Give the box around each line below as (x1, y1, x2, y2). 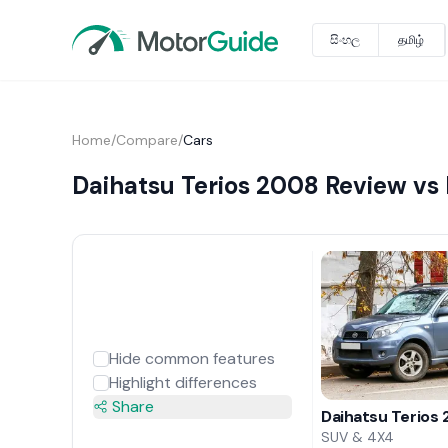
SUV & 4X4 (321, 427, 395, 446)
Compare (115, 131, 178, 149)
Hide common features (108, 347, 275, 369)
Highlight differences (108, 371, 257, 393)
